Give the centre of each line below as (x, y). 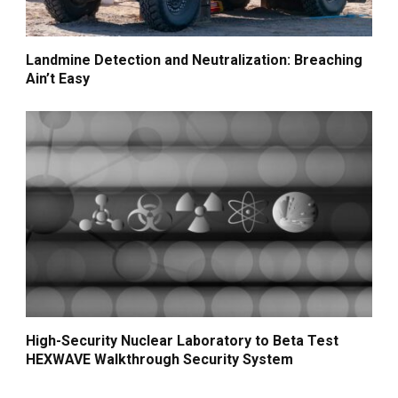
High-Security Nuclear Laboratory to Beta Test (183, 341)
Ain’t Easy (58, 79)
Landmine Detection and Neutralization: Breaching (195, 60)
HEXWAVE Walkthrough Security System (160, 360)
